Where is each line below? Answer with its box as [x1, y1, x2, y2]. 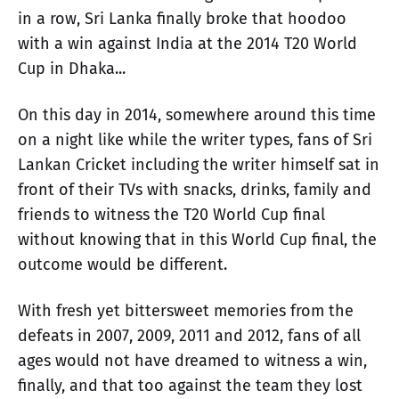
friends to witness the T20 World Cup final [18, 204, 325, 224]
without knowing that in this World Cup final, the [18, 229, 377, 249]
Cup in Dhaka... [18, 58, 126, 78]
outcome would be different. [18, 254, 227, 274]
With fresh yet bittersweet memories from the [18, 300, 354, 321]
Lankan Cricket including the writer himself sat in [18, 154, 379, 175]
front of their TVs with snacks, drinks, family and [18, 179, 371, 199]
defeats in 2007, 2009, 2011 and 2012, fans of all [18, 325, 361, 346]
